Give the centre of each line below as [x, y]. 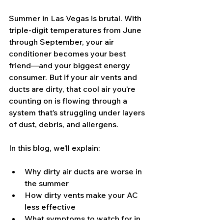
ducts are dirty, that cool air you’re [73, 89]
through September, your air [62, 42]
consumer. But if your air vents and [74, 77]
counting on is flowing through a [69, 101]
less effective [50, 207]
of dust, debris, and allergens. [64, 124]
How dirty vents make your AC [82, 195]
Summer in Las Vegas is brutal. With [76, 18]
